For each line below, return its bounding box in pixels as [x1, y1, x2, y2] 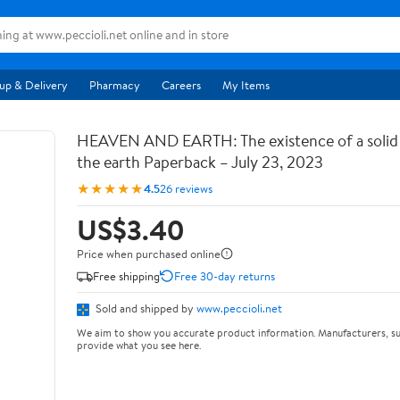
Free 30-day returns [174, 267, 275, 284]
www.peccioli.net [196, 300, 282, 316]
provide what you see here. [77, 337, 201, 353]
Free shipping [93, 267, 160, 284]
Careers [162, 77, 201, 93]
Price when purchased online [77, 246, 221, 262]
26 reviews [160, 179, 212, 196]
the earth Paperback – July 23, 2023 [77, 151, 323, 173]
